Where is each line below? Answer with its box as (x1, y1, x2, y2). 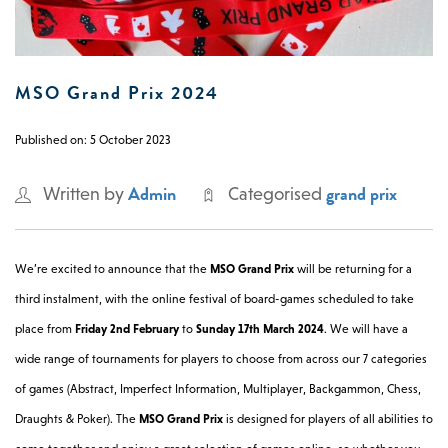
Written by (43, 183, 128, 204)
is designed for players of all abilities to (223, 411, 433, 426)
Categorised (228, 183, 326, 204)
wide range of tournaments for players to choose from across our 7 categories (15, 351, 427, 366)
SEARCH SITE (43, 128, 119, 145)
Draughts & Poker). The (15, 411, 139, 426)
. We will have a (324, 321, 408, 336)
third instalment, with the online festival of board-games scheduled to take (15, 291, 414, 306)
